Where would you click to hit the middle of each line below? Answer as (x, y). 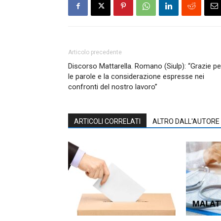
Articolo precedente (95, 52)
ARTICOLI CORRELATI (107, 121)
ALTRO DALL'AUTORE (186, 121)
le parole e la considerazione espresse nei (136, 76)
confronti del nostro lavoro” (113, 87)
